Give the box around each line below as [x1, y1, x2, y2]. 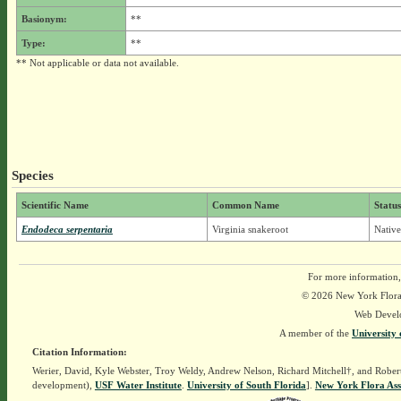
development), [31, 380, 95, 390]
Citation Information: [31, 346, 127, 357]
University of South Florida [186, 380, 306, 390]
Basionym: [21, 13, 67, 24]
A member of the [279, 328, 352, 338]
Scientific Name [21, 200, 89, 210]
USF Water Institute [94, 380, 182, 390]
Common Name [211, 200, 279, 210]
